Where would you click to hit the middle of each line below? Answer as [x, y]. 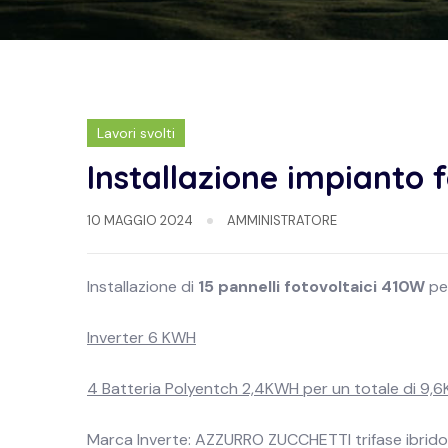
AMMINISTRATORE [282, 220]
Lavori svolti [136, 133]
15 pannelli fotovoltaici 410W [311, 286]
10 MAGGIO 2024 [140, 220]
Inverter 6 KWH [141, 337]
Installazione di [142, 286]
